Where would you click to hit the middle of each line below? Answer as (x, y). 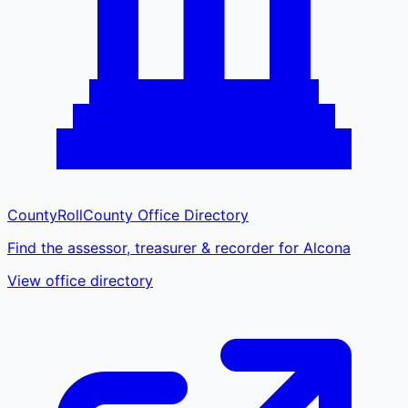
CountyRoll (45, 214)
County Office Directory (166, 214)
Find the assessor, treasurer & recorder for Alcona (179, 247)
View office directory (80, 280)
